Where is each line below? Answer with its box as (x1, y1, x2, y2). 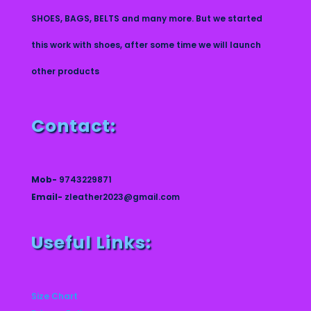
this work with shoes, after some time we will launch (31, 39, 261, 51)
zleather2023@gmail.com (62, 191, 180, 203)
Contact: (31, 114, 116, 139)
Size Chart (31, 290, 78, 303)
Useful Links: (31, 230, 151, 255)
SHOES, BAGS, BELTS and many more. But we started (31, 12, 262, 25)
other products (31, 65, 99, 78)
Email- (31, 191, 62, 203)
